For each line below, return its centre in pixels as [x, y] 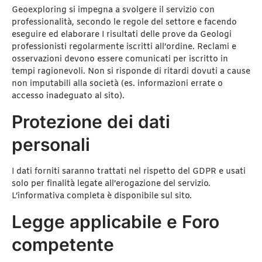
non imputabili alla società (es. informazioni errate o [117, 84]
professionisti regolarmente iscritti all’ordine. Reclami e [124, 47]
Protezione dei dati [91, 121]
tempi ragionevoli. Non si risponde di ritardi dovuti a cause [131, 71]
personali [51, 144]
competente [63, 245]
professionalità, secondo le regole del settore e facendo [124, 22]
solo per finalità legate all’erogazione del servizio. [111, 184]
